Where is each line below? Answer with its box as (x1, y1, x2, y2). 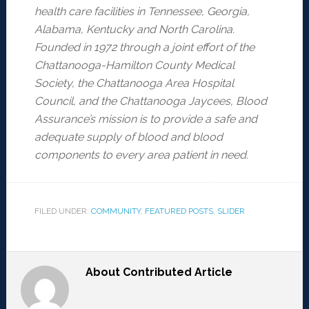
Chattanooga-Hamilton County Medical (34, 59, 235, 72)
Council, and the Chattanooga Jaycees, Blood (34, 94, 267, 108)
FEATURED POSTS (144, 206, 213, 217)
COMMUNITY (90, 206, 141, 217)
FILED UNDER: (34, 206, 91, 217)
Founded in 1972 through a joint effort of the (34, 41, 255, 54)
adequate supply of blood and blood (34, 130, 223, 144)
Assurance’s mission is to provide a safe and (34, 112, 257, 126)
